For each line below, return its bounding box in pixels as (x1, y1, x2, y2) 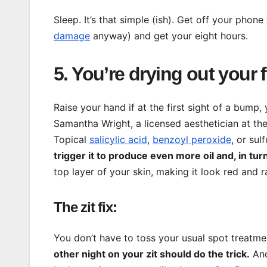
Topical (54, 133, 89, 146)
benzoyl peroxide (153, 133, 231, 146)
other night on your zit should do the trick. (54, 247, 250, 260)
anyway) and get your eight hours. (90, 29, 248, 42)
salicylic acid (89, 133, 147, 146)
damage (54, 29, 90, 42)
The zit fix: (54, 199, 117, 216)
